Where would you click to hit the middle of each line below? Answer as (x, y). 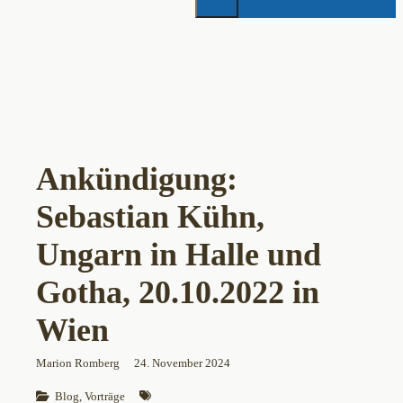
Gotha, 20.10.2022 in (178, 293)
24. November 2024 (182, 363)
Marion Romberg (78, 363)
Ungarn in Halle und (179, 255)
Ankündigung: (137, 179)
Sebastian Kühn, (150, 217)
